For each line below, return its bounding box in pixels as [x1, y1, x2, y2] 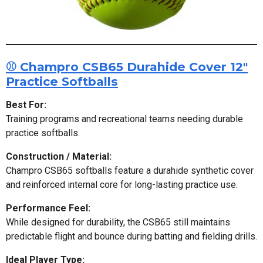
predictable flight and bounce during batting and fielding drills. [6, 230, 257, 242]
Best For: [6, 99, 46, 110]
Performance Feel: [6, 202, 90, 214]
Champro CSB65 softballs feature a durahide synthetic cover [6, 164, 254, 176]
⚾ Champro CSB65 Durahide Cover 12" [6, 59, 248, 74]
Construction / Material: [6, 150, 112, 162]
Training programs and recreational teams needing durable [6, 113, 243, 124]
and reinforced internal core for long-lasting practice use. [6, 178, 238, 190]
